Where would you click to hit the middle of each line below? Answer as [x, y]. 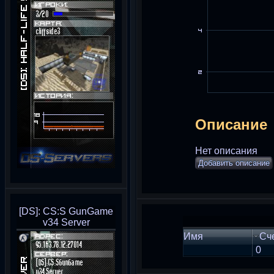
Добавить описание [234, 163]
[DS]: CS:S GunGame [66, 211]
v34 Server [66, 222]
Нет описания [226, 150]
